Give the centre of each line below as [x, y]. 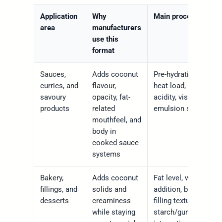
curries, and [59, 86]
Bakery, [52, 178]
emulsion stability [183, 109]
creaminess [111, 201]
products [55, 109]
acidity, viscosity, [181, 97]
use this [105, 39]
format [103, 51]
